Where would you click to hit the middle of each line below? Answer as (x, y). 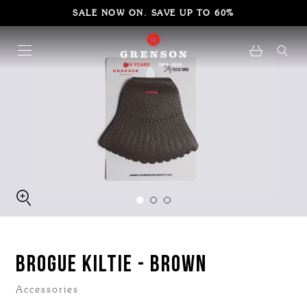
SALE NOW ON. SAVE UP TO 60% (153, 13)
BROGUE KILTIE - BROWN (111, 266)
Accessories (48, 290)
